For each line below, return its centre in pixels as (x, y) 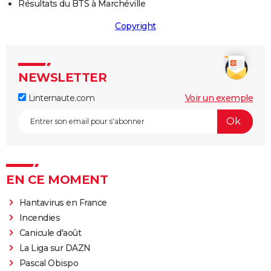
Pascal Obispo (49, 263)
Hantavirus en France (63, 202)
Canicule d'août (50, 233)
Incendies (40, 217)
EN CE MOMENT (57, 179)
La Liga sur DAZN (55, 248)
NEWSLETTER (62, 77)
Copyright (135, 26)
